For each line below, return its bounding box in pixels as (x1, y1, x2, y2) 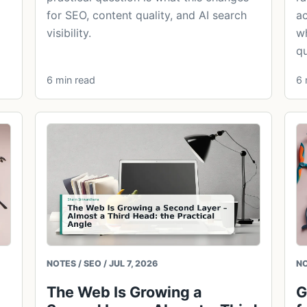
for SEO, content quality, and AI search (47, 8, 247, 23)
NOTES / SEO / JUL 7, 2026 (47, 258, 158, 269)
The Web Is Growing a (47, 282, 203, 301)
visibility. (47, 26, 92, 40)
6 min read (47, 74, 96, 86)
